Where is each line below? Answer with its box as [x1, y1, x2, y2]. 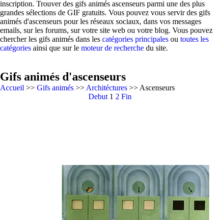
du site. [144, 44, 168, 52]
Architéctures [86, 83, 127, 92]
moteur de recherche [81, 44, 144, 52]
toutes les [180, 35, 209, 43]
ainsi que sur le [31, 44, 81, 52]
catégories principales [102, 35, 168, 43]
